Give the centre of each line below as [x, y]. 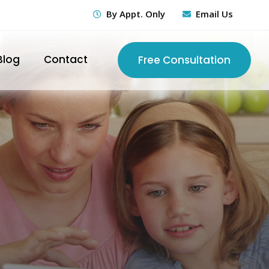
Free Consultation [184, 60]
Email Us [214, 14]
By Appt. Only [136, 14]
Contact [66, 59]
